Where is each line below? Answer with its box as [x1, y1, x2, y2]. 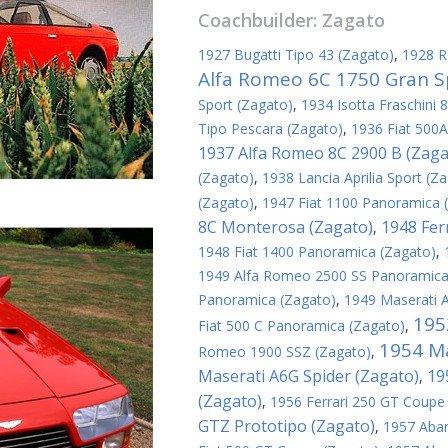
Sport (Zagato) [198, 95, 293, 114]
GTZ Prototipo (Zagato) [198, 415, 375, 437]
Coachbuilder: [198, 8, 322, 32]
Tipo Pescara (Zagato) [198, 119, 343, 138]
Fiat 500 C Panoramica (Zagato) [198, 316, 405, 335]
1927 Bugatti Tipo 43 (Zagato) [198, 45, 394, 64]
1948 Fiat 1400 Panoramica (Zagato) [198, 242, 436, 261]
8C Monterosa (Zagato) [198, 216, 373, 238]
